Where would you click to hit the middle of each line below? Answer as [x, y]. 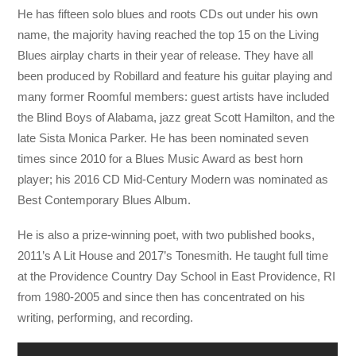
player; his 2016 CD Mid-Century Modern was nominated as [173, 180]
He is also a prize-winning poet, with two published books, [166, 235]
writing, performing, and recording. [106, 318]
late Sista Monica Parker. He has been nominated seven [163, 138]
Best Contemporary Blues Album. [104, 200]
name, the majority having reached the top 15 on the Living [168, 35]
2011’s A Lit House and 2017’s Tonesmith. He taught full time [173, 256]
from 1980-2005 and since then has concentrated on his [162, 297]
